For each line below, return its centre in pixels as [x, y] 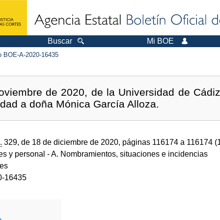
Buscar [60, 41]
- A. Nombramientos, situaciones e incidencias [126, 154]
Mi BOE [160, 41]
